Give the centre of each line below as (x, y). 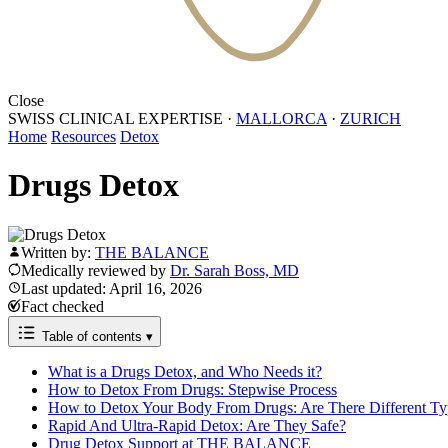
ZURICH (370, 118)
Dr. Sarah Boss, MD (234, 270)
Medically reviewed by (95, 270)
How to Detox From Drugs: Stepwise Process (192, 389)
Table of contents (92, 336)
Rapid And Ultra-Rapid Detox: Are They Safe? (197, 425)
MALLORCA (281, 118)
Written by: (58, 252)
